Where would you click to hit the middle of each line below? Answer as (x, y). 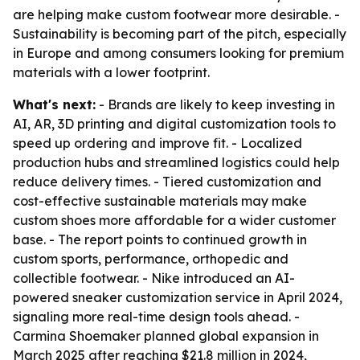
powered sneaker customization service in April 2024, (178, 297)
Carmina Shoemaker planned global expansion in (166, 336)
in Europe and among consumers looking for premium (178, 53)
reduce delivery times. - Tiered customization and (167, 182)
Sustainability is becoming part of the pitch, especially (180, 34)
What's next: (54, 104)
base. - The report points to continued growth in (160, 239)
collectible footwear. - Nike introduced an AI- (154, 278)
